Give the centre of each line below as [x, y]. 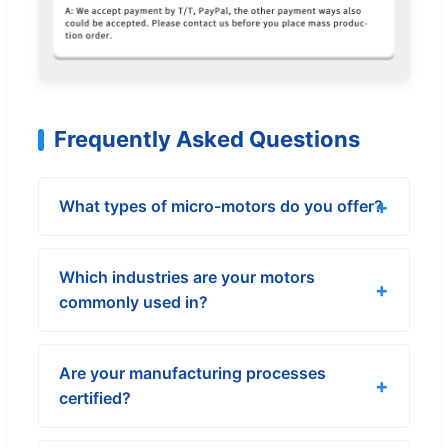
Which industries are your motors [187, 277]
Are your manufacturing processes [192, 373]
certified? [95, 398]
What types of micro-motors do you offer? [221, 206]
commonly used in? [133, 302]
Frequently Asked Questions [207, 139]
